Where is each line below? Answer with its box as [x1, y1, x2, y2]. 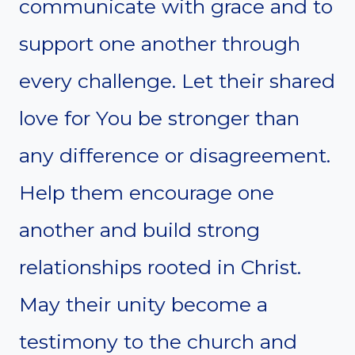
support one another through [19, 31, 300, 55]
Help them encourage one [19, 180, 274, 204]
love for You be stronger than [19, 105, 300, 130]
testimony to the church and [19, 329, 297, 353]
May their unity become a [19, 292, 268, 316]
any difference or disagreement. [19, 143, 330, 167]
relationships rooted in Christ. [19, 254, 301, 279]
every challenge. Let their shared [19, 68, 335, 93]
